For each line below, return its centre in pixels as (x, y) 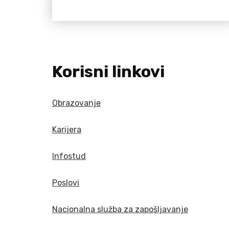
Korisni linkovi (108, 72)
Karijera (67, 130)
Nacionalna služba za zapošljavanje (120, 210)
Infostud (69, 156)
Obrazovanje (76, 103)
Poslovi (66, 183)
